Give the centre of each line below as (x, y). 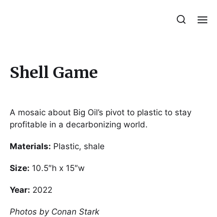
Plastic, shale (78, 146)
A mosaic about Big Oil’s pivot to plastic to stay (101, 112)
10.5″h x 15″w (57, 168)
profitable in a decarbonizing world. (79, 124)
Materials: (30, 146)
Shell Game (54, 73)
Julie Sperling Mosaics (70, 25)
